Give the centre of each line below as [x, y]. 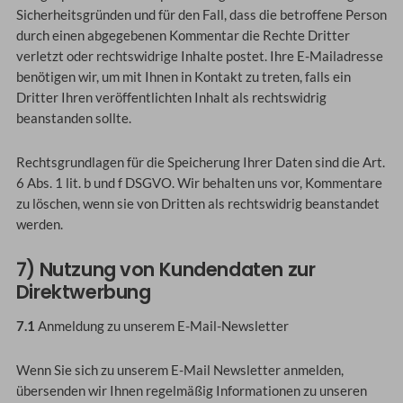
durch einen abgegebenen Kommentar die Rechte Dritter [183, 36]
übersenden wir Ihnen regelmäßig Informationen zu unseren [191, 390]
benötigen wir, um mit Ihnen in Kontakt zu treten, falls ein [183, 77]
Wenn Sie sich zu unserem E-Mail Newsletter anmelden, [179, 370]
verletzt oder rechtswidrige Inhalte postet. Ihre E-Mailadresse [199, 57]
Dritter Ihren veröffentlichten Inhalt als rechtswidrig [171, 98]
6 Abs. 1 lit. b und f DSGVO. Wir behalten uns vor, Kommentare [199, 184]
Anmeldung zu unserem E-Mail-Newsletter [161, 327]
